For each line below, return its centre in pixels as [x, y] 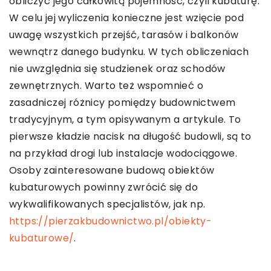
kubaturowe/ [42, 238]
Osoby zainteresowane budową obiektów [112, 170]
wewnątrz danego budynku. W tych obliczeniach [129, 51]
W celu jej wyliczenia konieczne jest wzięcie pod [127, 18]
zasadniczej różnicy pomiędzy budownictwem [122, 102]
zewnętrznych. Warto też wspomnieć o [106, 85]
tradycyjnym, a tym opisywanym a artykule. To [125, 119]
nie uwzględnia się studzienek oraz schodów [117, 68]
